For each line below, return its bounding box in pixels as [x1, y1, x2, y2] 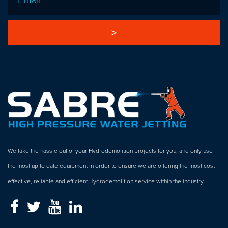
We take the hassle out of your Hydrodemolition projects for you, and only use [8, 146, 213, 155]
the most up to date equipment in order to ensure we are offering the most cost [8, 161, 215, 170]
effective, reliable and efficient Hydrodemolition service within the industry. [8, 176, 205, 186]
